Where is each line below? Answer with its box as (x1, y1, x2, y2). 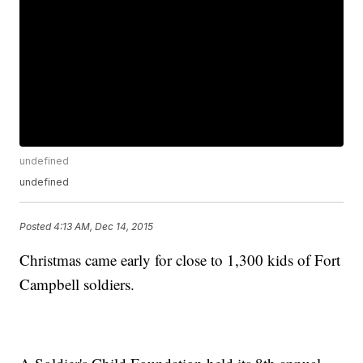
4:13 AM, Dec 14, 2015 (53, 220, 154, 233)
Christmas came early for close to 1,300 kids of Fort (19, 250, 341, 271)
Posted (19, 220, 54, 233)
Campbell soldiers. (19, 274, 135, 295)
